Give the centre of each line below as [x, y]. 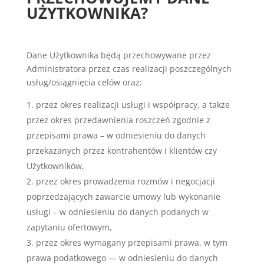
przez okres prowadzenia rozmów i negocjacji [125, 181]
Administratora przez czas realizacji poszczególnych [129, 69]
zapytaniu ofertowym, [69, 227]
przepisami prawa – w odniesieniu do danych [116, 135]
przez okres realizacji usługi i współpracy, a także [133, 105]
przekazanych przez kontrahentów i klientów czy [121, 151]
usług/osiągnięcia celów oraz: [84, 82]
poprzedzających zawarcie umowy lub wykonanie [123, 197]
